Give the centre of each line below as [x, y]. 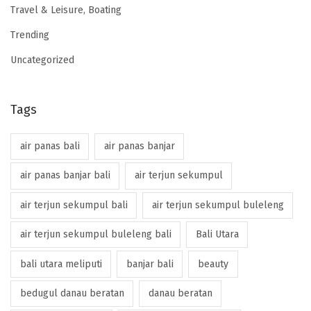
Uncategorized [42, 60]
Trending [30, 35]
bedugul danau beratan [72, 293]
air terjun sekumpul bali [74, 205]
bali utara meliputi [61, 264]
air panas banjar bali [65, 176]
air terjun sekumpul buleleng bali [95, 235]
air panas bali [50, 146]
